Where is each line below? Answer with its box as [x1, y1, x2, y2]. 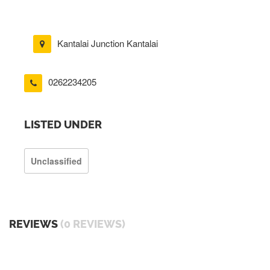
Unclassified [31, 154, 82, 167]
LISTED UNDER [24, 118, 102, 131]
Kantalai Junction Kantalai [57, 37, 158, 49]
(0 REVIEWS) [60, 217, 125, 230]
